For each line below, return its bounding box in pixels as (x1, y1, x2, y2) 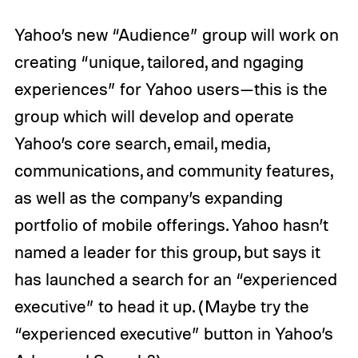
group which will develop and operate (14, 105, 294, 127)
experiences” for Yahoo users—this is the (14, 78, 328, 100)
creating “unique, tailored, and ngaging (14, 51, 304, 73)
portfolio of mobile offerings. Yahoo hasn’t (14, 214, 328, 236)
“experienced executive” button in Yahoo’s (14, 323, 333, 344)
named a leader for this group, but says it (14, 241, 320, 263)
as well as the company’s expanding (14, 187, 283, 209)
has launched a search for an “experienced (14, 268, 337, 290)
